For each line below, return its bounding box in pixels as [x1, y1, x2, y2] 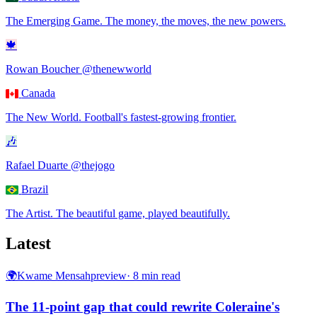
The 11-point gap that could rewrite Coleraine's [6, 299, 279, 315]
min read [139, 269, 180, 282]
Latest [6, 234, 51, 253]
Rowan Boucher [6, 62, 79, 75]
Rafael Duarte [6, 158, 68, 171]
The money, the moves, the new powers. [105, 14, 286, 27]
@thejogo [71, 158, 115, 171]
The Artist [6, 207, 50, 219]
